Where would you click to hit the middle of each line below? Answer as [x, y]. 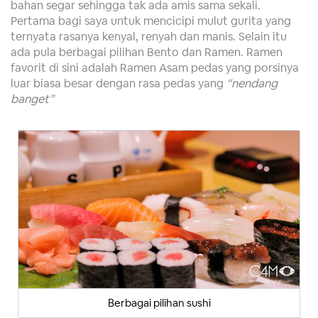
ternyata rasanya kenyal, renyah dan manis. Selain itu [149, 36]
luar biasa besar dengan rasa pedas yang [119, 83]
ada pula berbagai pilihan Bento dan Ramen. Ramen [147, 51]
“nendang [252, 83]
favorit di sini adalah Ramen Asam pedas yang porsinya [155, 67]
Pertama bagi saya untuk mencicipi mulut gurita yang [151, 20]
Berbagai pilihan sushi [159, 303]
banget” [32, 98]
